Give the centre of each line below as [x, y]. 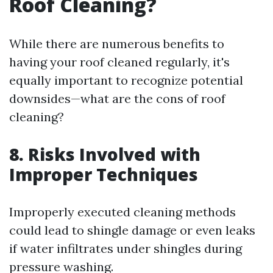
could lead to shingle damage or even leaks [132, 230]
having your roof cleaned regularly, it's [119, 62]
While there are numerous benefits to [117, 44]
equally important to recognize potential [126, 80]
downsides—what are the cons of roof [117, 99]
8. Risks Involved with [105, 154]
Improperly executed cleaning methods [122, 212]
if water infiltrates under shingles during [126, 249]
